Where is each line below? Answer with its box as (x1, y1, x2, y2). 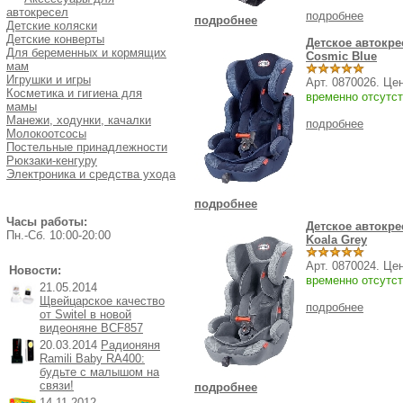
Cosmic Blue (306, 49, 377, 63)
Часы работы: (6, 215, 87, 228)
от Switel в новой (40, 308, 131, 321)
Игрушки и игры (6, 73, 91, 86)
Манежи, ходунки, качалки (6, 113, 151, 127)
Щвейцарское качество (40, 294, 165, 308)
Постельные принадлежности (6, 140, 167, 154)
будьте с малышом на (40, 365, 159, 379)
